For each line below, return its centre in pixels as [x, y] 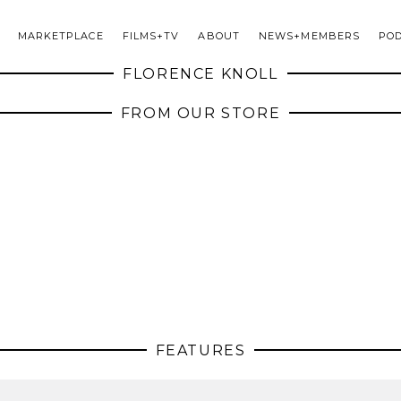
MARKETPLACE [60, 36]
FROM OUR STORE [200, 113]
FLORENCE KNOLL [200, 74]
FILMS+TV [151, 36]
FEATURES [200, 350]
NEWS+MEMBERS [309, 36]
